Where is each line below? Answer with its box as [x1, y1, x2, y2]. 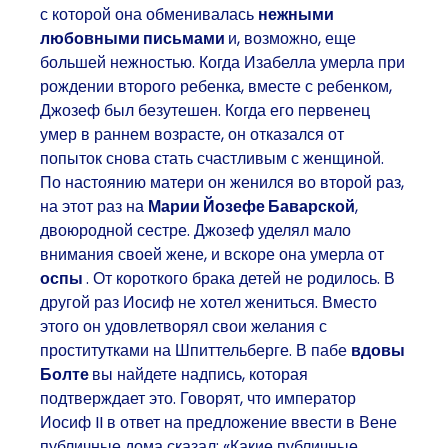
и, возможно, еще [228, 26, 356, 50]
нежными [258, 2, 334, 26]
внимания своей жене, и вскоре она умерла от [40, 242, 384, 266]
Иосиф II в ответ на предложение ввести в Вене [40, 410, 397, 434]
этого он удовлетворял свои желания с [40, 314, 327, 338]
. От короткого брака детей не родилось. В [86, 266, 395, 290]
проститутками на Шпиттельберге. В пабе [40, 338, 351, 362]
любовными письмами [40, 26, 228, 50]
